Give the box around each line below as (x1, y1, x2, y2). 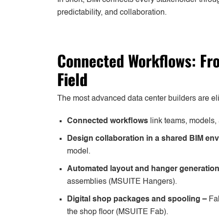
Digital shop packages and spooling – (67, 195, 209, 203)
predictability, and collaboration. (57, 8, 167, 17)
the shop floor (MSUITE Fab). (67, 208, 168, 216)
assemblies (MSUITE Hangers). (67, 177, 177, 186)
